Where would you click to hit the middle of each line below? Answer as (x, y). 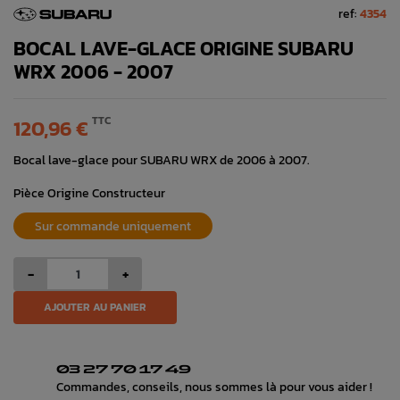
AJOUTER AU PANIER (95, 307)
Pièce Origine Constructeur (89, 192)
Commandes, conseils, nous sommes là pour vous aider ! (214, 386)
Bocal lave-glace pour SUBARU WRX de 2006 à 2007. (162, 159)
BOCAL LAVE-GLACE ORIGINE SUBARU (183, 48)
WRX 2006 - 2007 (93, 71)
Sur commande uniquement (113, 225)
